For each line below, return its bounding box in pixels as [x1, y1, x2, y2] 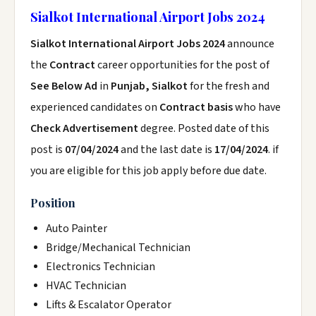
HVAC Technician [46, 278, 126, 293]
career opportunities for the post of [97, 57, 269, 73]
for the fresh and [188, 78, 269, 94]
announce [227, 36, 274, 51]
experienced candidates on [30, 99, 159, 115]
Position [30, 195, 75, 210]
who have [233, 99, 281, 115]
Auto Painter [46, 221, 107, 236]
